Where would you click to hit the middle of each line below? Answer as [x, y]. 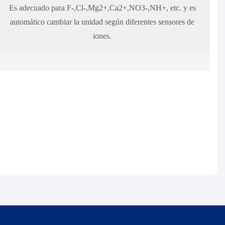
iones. [102, 36]
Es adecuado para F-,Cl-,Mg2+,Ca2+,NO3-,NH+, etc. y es [102, 8]
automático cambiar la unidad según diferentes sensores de [102, 22]
